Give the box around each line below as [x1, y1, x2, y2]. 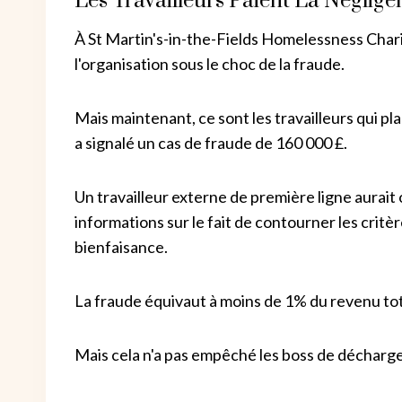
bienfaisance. [74, 236, 168, 257]
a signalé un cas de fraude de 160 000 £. [74, 132, 347, 153]
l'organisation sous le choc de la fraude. [74, 53, 345, 74]
